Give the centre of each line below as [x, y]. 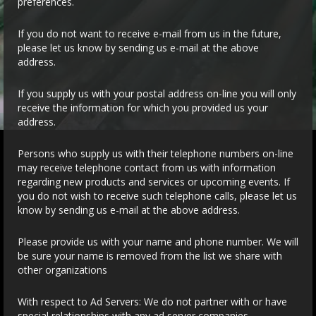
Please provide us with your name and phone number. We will [158, 242]
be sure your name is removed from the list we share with [150, 256]
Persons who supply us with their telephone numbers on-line [156, 153]
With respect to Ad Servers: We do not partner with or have [152, 302]
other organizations [62, 270]
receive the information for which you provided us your [143, 108]
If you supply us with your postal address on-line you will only [157, 93]
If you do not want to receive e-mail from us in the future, [150, 34]
